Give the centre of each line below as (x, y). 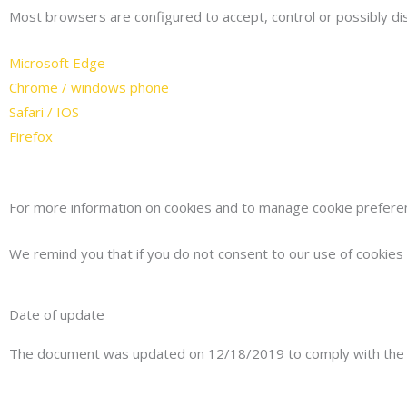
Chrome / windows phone (89, 87)
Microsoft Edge (57, 62)
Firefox (31, 136)
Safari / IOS (44, 111)
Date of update (57, 314)
